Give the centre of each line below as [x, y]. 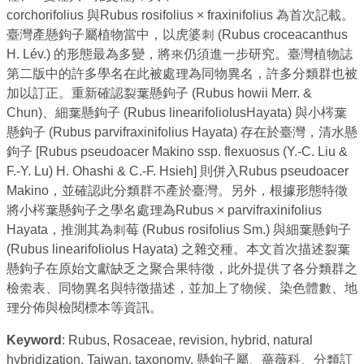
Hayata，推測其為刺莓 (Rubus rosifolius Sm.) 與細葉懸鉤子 [179, 230]
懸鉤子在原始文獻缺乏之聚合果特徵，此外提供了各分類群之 [182, 269]
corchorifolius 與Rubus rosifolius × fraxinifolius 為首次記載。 [180, 15]
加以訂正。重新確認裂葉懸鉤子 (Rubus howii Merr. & [159, 93]
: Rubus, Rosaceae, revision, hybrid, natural [187, 340]
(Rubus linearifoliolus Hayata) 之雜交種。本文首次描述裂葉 [178, 249]
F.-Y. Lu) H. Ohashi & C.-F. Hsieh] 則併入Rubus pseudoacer [178, 171]
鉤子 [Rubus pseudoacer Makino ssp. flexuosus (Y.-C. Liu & [177, 152]
